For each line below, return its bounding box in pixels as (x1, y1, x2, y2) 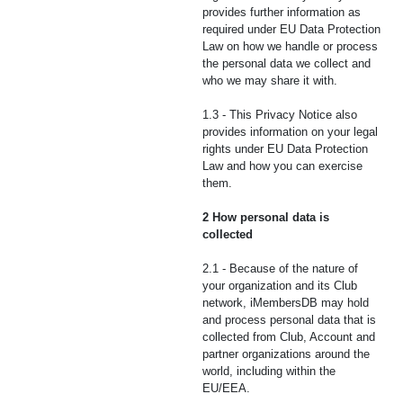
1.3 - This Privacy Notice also (202, 108, 357, 121)
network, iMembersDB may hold (202, 296, 369, 309)
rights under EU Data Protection (202, 142, 368, 156)
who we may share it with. (202, 74, 337, 87)
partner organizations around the (202, 347, 370, 361)
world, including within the (202, 364, 336, 378)
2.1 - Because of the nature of (202, 262, 358, 275)
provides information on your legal (202, 125, 378, 139)
